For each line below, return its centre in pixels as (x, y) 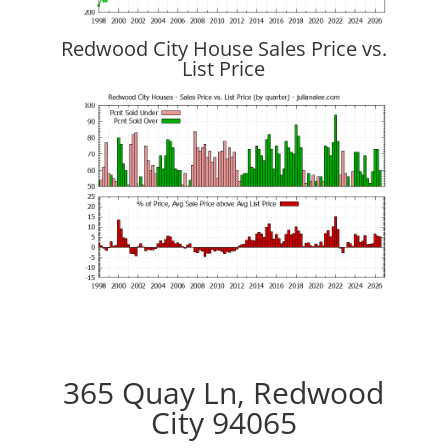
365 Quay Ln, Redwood (224, 393)
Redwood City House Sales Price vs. (223, 48)
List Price (224, 68)
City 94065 (223, 423)
